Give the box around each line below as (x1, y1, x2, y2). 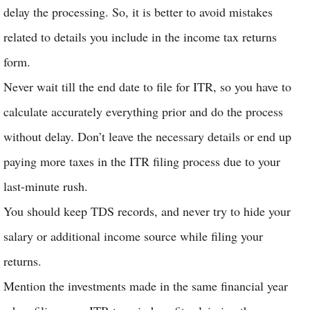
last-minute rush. (3, 178, 88, 194)
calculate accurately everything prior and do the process (3, 103, 283, 120)
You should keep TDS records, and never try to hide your (3, 203, 291, 219)
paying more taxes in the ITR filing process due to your (3, 153, 280, 170)
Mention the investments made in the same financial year (3, 277, 288, 294)
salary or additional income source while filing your (3, 228, 263, 244)
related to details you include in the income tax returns (3, 28, 277, 45)
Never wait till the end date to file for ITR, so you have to (3, 78, 291, 95)
